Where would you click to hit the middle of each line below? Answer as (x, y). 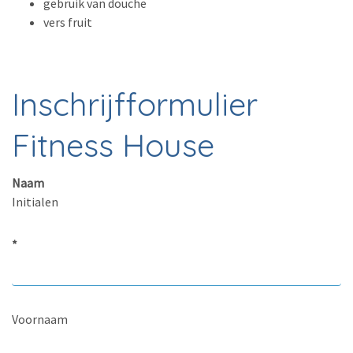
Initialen (35, 201)
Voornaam (40, 319)
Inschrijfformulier (135, 104)
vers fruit (68, 22)
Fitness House (113, 145)
